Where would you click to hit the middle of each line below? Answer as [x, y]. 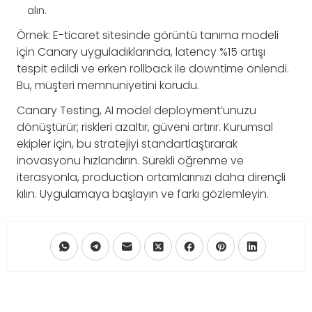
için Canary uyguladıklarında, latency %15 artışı [141, 52]
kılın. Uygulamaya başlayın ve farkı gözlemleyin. [143, 194]
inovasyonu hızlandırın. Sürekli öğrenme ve [130, 161]
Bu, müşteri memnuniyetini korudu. [108, 86]
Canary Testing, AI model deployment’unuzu [136, 111]
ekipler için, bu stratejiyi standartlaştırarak [127, 144]
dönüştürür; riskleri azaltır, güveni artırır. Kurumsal [145, 127]
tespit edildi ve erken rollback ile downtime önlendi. [153, 69]
